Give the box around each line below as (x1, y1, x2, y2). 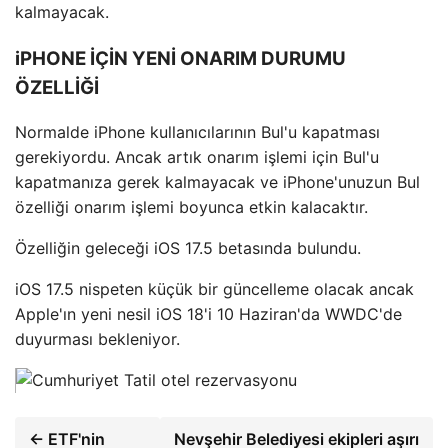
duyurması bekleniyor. (15, 329, 180, 350)
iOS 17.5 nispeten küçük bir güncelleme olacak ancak (15, 279, 414, 300)
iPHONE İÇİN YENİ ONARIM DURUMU (15, 46, 346, 70)
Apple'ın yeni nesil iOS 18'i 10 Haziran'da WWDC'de (15, 304, 402, 325)
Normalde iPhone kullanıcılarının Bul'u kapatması (15, 122, 380, 143)
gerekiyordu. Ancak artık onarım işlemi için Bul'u (15, 147, 379, 168)
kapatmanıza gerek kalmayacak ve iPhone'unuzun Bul (15, 172, 420, 193)
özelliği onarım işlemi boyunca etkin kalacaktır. (15, 197, 368, 218)
